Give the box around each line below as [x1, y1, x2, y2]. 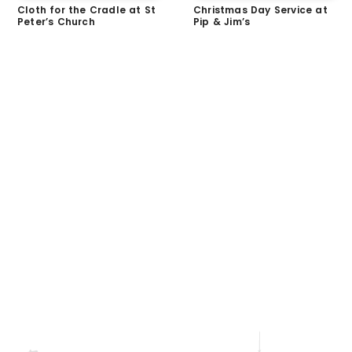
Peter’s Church [17, 15, 95, 29]
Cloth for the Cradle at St [17, 3, 156, 17]
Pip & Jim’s [193, 15, 251, 29]
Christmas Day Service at [193, 3, 328, 17]
